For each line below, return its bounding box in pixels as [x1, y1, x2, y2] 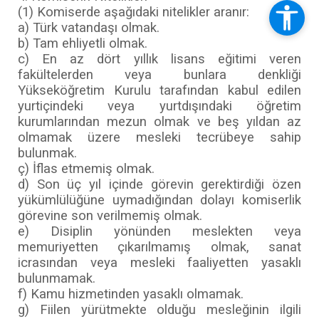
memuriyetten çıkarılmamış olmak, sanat [18, 239, 301, 255]
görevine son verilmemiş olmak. [18, 207, 202, 224]
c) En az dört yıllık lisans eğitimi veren [18, 51, 301, 67]
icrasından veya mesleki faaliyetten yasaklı [18, 254, 301, 271]
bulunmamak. [18, 270, 95, 286]
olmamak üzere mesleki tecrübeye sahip [18, 129, 301, 145]
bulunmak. [18, 145, 77, 161]
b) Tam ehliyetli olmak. [18, 35, 147, 51]
